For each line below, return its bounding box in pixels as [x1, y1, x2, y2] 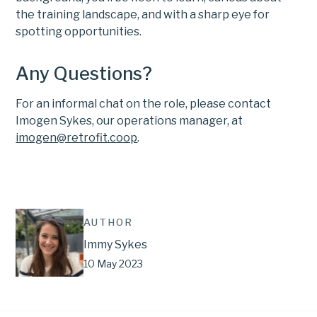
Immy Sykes [83, 238, 148, 252]
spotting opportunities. [16, 25, 142, 39]
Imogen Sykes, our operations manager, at [16, 114, 243, 128]
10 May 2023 [83, 258, 144, 270]
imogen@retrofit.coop [16, 131, 138, 145]
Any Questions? [16, 62, 153, 85]
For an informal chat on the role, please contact [16, 97, 272, 111]
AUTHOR [83, 217, 134, 229]
